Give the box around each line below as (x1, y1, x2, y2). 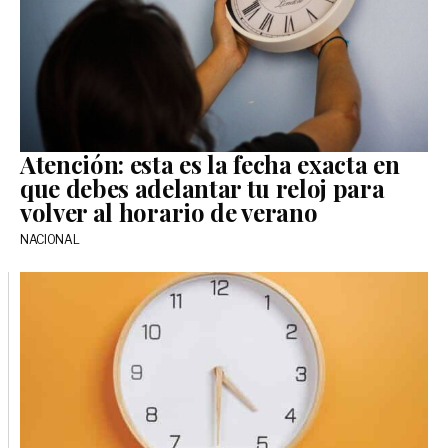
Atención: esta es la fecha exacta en (20, 147, 400, 180)
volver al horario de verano (20, 195, 318, 228)
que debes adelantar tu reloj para (20, 171, 385, 204)
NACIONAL (20, 231, 80, 247)
